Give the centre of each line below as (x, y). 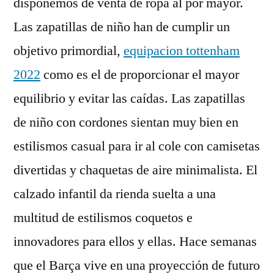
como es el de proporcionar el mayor (140, 75)
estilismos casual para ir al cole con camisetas (137, 146)
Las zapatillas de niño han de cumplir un (122, 27)
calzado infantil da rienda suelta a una (115, 194)
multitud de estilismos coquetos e (103, 218)
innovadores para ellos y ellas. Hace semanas (135, 242)
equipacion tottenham (182, 51)
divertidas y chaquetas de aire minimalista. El (135, 170)
